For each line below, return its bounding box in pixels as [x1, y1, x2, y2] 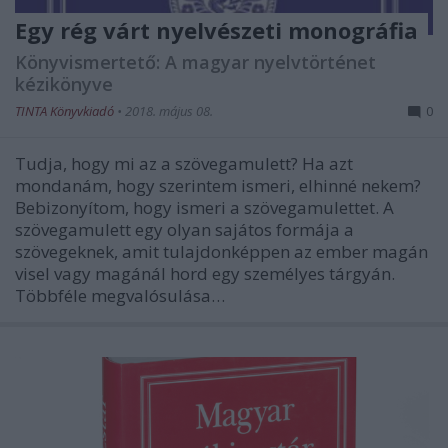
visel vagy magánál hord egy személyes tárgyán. [15, 261, 395, 285]
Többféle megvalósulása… [15, 283, 225, 307]
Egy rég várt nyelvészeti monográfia [15, 14, 418, 45]
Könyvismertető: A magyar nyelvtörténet [15, 49, 376, 74]
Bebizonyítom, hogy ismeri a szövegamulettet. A [15, 195, 394, 219]
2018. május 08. [125, 101, 213, 120]
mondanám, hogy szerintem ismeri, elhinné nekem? [15, 173, 421, 197]
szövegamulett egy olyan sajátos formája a [15, 217, 354, 241]
